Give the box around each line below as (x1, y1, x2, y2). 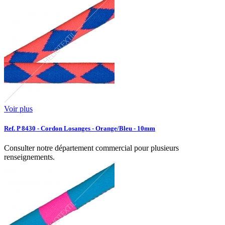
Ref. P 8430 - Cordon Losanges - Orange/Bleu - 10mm (4, 125, 155, 133)
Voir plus (4, 104, 33, 114)
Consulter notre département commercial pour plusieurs (4, 144, 179, 153)
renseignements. (4, 153, 55, 162)
